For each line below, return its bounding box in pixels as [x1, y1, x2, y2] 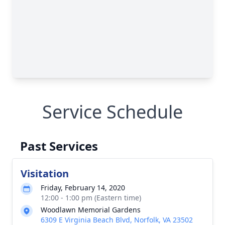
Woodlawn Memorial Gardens [41, 205, 141, 214]
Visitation [21, 167, 69, 180]
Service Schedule [42, 99, 183, 124]
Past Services [20, 138, 98, 154]
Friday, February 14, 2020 [41, 183, 125, 192]
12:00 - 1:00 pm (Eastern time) [41, 193, 141, 202]
